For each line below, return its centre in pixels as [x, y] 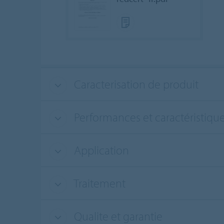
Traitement [98, 183]
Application [100, 150]
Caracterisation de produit [135, 84]
